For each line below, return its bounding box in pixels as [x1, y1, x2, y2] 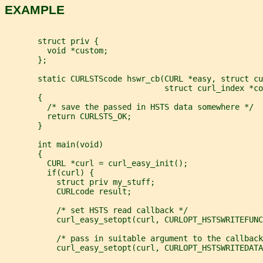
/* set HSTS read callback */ [5, 205, 188, 215]
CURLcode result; [5, 187, 131, 197]
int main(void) [5, 140, 103, 150]
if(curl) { [5, 168, 94, 178]
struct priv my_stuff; [5, 177, 155, 187]
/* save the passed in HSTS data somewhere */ [5, 102, 254, 112]
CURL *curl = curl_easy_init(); [5, 159, 188, 168]
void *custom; [5, 46, 108, 56]
